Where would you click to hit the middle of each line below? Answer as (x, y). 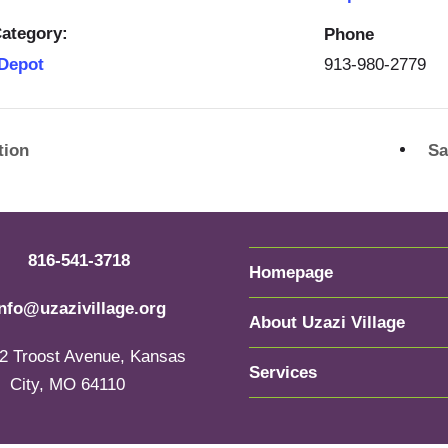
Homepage (291, 272)
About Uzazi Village (327, 322)
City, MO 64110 (68, 384)
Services (283, 372)
